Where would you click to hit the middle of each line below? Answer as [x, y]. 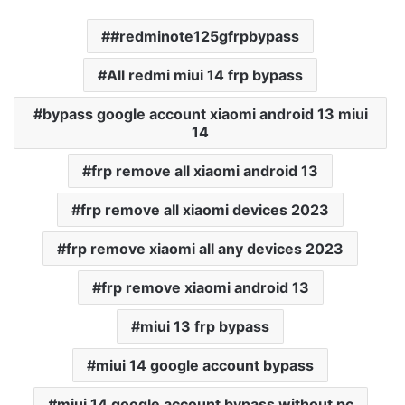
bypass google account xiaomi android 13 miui [205, 114]
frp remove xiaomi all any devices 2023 [205, 249]
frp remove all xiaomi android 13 [205, 171]
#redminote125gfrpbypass [205, 36]
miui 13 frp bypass [205, 326]
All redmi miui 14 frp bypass [205, 75]
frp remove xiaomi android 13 [205, 287]
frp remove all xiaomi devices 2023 [205, 210]
